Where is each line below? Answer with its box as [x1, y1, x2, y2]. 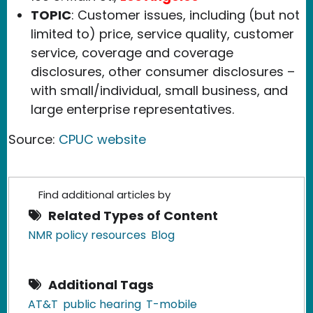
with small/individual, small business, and [31, 81, 288, 99]
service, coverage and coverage [31, 43, 233, 61]
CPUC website [59, 130, 146, 148]
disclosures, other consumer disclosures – [31, 62, 295, 80]
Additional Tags [48, 275, 154, 293]
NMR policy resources [28, 226, 146, 243]
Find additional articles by [38, 187, 170, 202]
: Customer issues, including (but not [71, 6, 300, 24]
